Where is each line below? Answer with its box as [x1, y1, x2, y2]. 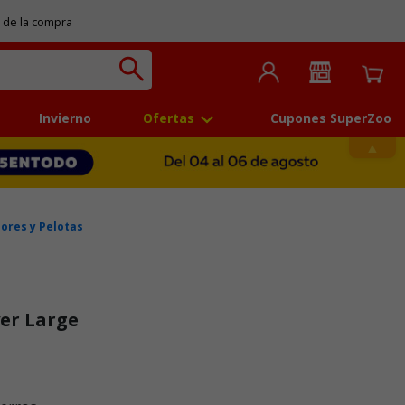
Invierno [39, 109, 92, 127]
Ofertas [142, 109, 194, 127]
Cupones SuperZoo [269, 109, 391, 127]
